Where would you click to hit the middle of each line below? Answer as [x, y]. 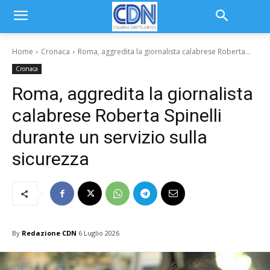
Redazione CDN [49, 233]
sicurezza [51, 159]
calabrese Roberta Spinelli [117, 115]
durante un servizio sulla [110, 137]
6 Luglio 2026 [99, 233]
